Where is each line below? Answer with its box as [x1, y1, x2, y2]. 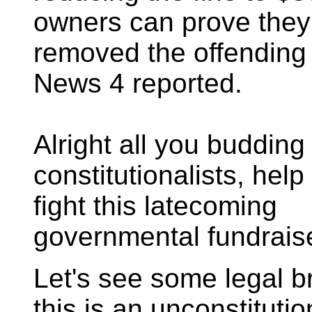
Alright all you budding [33, 130, 305, 159]
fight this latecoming [33, 191, 277, 221]
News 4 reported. [33, 68, 242, 98]
